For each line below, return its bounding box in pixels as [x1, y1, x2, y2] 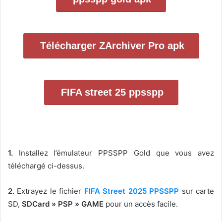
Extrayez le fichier [14, 186, 82, 196]
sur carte [179, 186, 215, 196]
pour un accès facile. [104, 199, 178, 209]
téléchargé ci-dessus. [8, 161, 84, 171]
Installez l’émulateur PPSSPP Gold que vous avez [13, 148, 214, 158]
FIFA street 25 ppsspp [60, 87, 164, 98]
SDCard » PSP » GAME [22, 199, 104, 209]
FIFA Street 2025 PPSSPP [81, 186, 179, 196]
